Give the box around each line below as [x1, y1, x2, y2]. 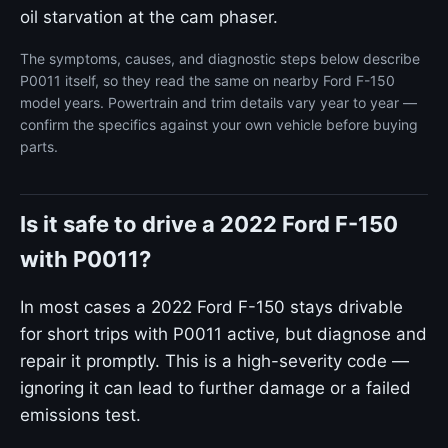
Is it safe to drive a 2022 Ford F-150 [20, 211, 398, 237]
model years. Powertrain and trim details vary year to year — [20, 94, 417, 111]
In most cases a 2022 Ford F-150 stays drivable [20, 297, 403, 317]
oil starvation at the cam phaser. [20, 7, 278, 27]
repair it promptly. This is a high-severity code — [20, 351, 409, 371]
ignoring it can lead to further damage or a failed [20, 378, 411, 398]
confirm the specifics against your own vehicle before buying [20, 116, 418, 133]
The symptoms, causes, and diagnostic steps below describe [20, 50, 420, 67]
